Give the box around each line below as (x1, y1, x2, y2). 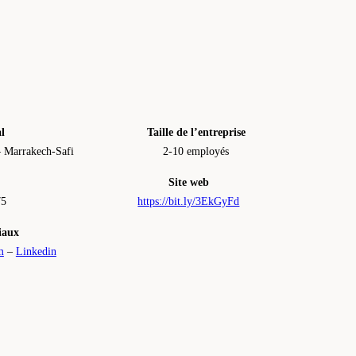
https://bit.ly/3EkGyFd (137, 195, 240, 207)
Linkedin (15, 245, 56, 257)
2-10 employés (163, 145, 230, 157)
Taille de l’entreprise (146, 126, 246, 138)
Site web (168, 176, 209, 188)
